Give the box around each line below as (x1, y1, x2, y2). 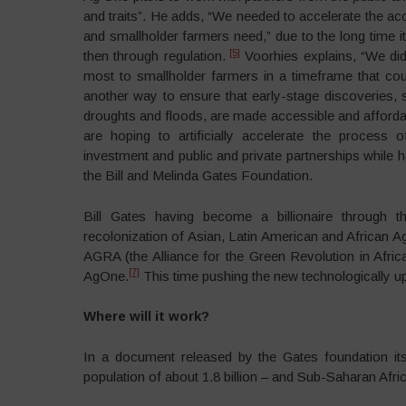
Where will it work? (82, 308, 209, 324)
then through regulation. (82, 48, 226, 63)
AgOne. (82, 267, 129, 284)
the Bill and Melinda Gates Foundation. (82, 168, 313, 183)
